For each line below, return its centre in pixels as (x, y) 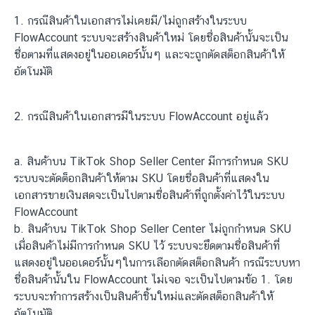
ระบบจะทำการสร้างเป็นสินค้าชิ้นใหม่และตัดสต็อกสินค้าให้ (144, 296)
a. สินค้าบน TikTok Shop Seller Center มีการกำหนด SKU (151, 161)
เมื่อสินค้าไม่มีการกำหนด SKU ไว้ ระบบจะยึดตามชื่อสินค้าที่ (147, 246)
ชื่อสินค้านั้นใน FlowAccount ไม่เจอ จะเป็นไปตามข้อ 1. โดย (153, 279)
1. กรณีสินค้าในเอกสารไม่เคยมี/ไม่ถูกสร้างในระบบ (130, 21)
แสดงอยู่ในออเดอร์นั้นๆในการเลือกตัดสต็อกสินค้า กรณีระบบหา (157, 263)
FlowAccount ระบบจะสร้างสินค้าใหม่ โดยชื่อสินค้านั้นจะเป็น (151, 38)
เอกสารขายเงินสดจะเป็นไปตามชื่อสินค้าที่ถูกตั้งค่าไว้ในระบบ (149, 195)
